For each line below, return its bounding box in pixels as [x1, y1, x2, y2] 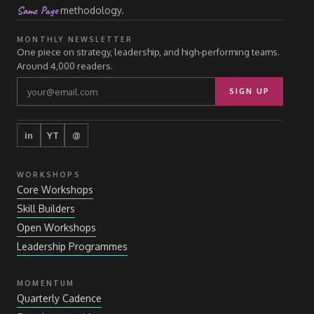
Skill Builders [17, 203, 75, 214]
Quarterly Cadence [17, 292, 102, 304]
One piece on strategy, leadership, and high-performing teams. [17, 46, 280, 57]
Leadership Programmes [17, 240, 128, 252]
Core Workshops [17, 184, 93, 196]
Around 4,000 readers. [17, 60, 113, 71]
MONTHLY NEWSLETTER [17, 35, 133, 43]
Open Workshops [17, 221, 96, 233]
